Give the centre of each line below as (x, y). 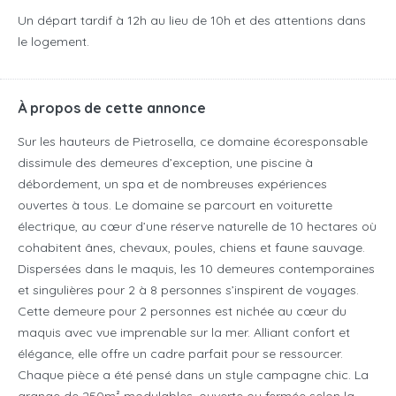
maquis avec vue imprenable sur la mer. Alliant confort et (184, 333)
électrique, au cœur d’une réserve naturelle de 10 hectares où (197, 227)
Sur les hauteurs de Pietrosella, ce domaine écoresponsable (193, 142)
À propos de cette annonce (112, 108)
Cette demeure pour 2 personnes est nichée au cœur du (182, 312)
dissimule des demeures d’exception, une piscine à (165, 163)
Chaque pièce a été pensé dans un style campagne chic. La (193, 375)
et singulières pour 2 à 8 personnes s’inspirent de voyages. (188, 290)
